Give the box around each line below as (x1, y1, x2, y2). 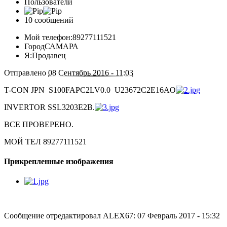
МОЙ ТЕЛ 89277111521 (4, 137, 87, 146)
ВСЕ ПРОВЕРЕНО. (4, 120, 73, 129)
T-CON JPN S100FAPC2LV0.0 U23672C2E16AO (4, 85, 176, 94)
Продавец (32, 51, 66, 60)
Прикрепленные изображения (4, 157, 113, 166)
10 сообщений (24, 15, 73, 24)
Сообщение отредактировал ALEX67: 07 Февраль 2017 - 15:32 (4, 211, 220, 220)
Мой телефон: (24, 32, 72, 42)
